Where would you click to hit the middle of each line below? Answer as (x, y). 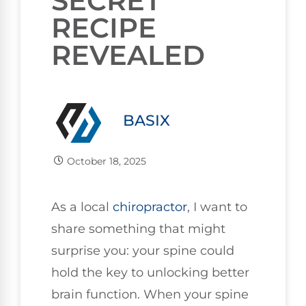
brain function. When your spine (150, 294)
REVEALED (128, 55)
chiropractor (150, 207)
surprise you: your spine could (143, 250)
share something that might (138, 228)
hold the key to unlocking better (150, 272)
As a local (82, 207)
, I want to (217, 207)
